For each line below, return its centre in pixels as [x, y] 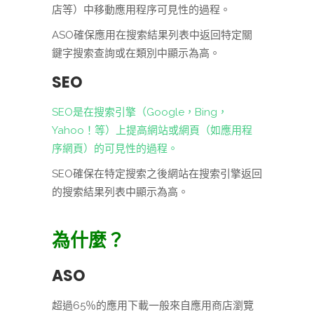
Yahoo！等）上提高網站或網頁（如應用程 [152, 131]
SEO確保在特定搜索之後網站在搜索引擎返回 [157, 174]
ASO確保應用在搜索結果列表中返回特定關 [152, 35]
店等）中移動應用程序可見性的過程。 [141, 10]
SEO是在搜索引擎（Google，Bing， [140, 112]
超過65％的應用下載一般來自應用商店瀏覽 [153, 306]
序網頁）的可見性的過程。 [115, 149]
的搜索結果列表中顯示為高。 [120, 192]
